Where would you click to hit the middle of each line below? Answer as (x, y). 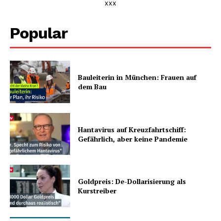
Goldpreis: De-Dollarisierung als (132, 182)
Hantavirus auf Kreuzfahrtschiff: (132, 129)
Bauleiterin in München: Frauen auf (137, 77)
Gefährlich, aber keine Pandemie (133, 139)
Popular (39, 33)
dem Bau (92, 86)
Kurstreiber (97, 191)
